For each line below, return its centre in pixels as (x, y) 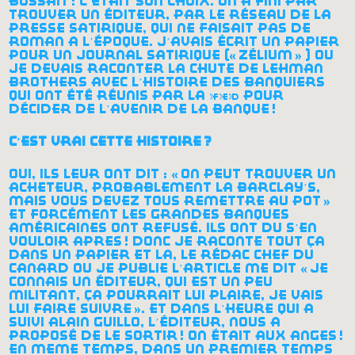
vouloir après (66, 241)
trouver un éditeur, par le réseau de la (170, 14)
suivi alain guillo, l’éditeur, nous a (145, 322)
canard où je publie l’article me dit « (158, 268)
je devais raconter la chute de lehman (166, 68)
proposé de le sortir (94, 335)
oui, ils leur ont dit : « (94, 174)
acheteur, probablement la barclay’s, (165, 187)
